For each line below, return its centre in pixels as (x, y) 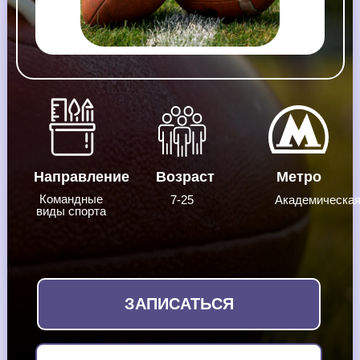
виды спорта (71, 211)
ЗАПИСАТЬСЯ (179, 304)
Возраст (185, 177)
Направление (82, 177)
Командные (71, 199)
